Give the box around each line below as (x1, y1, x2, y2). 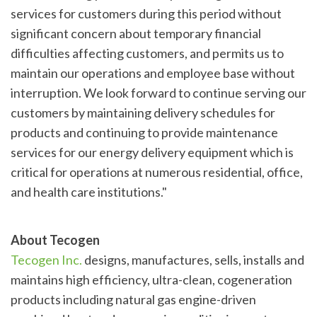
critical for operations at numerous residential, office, (11, 163, 303, 180)
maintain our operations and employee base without (11, 64, 295, 81)
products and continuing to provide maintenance (11, 124, 278, 140)
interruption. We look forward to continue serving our (11, 84, 306, 100)
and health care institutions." (11, 183, 167, 200)
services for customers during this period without (11, 5, 282, 21)
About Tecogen (11, 231, 100, 248)
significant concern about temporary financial (11, 25, 261, 41)
